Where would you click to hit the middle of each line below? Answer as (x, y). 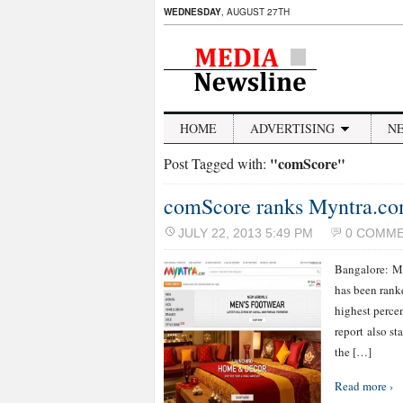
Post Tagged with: (217, 163)
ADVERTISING (292, 128)
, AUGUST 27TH (255, 12)
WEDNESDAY (193, 12)
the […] (353, 352)
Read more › (364, 386)
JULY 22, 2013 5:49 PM (246, 233)
